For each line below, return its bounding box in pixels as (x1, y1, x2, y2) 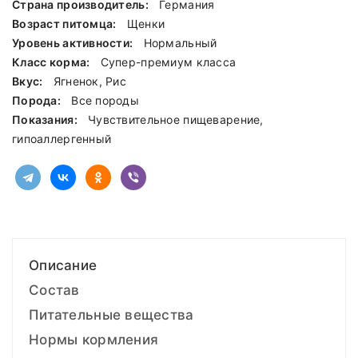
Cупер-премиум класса (100, 55, 237, 70)
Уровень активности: (12, 36, 136, 50)
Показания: (12, 113, 81, 127)
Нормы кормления (29, 332, 159, 348)
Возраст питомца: (12, 17, 119, 31)
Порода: (12, 93, 64, 108)
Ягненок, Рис (53, 74, 127, 89)
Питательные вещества (29, 307, 194, 324)
